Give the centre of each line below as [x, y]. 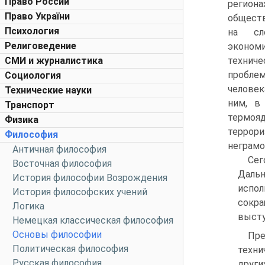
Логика [28, 206]
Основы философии [57, 235]
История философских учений [80, 192]
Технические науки [48, 90]
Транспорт [30, 105]
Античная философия [59, 149]
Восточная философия [62, 164]
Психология [32, 31]
